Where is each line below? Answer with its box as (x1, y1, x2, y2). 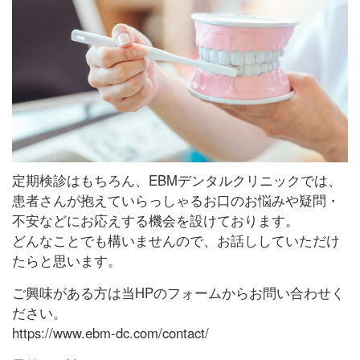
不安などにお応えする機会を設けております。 (11, 210, 299, 230)
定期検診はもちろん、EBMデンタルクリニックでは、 (11, 170, 342, 190)
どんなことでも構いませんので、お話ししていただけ (11, 230, 340, 250)
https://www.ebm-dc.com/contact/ (11, 322, 209, 342)
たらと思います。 (11, 250, 121, 270)
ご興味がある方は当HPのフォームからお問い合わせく (11, 282, 345, 302)
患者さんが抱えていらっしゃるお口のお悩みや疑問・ (11, 190, 340, 210)
